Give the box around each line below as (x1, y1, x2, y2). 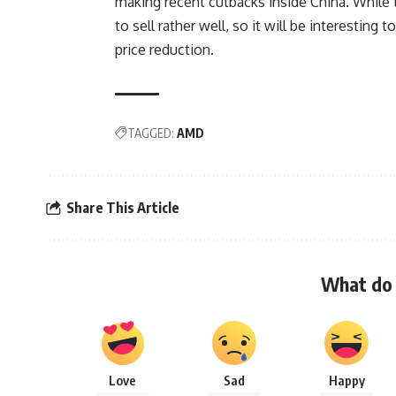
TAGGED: (127, 126, 174, 141)
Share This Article (66, 198, 179, 217)
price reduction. (115, 41, 214, 58)
